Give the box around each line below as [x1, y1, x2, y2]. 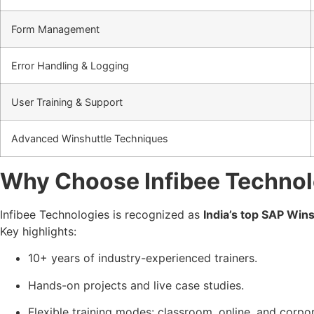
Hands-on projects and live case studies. [28, 278, 244, 292]
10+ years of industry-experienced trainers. [28, 251, 257, 266]
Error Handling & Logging [11, 59, 129, 71]
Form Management [11, 22, 100, 35]
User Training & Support [11, 95, 123, 108]
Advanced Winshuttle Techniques [11, 132, 168, 144]
